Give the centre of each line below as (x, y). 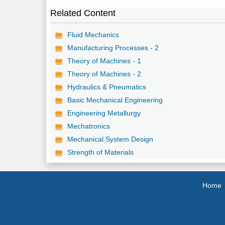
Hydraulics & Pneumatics (107, 87)
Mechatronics (89, 126)
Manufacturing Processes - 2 (113, 47)
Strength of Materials (101, 152)
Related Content (83, 13)
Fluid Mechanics (93, 34)
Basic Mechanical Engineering (115, 100)
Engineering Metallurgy (104, 113)
